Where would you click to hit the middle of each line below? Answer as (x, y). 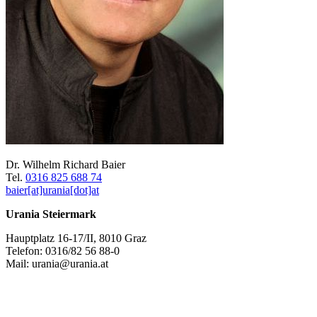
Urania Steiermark (51, 214)
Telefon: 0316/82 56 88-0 (63, 251)
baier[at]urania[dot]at (52, 190)
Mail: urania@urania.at (57, 264)
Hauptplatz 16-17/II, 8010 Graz (76, 238)
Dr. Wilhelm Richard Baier (65, 165)
